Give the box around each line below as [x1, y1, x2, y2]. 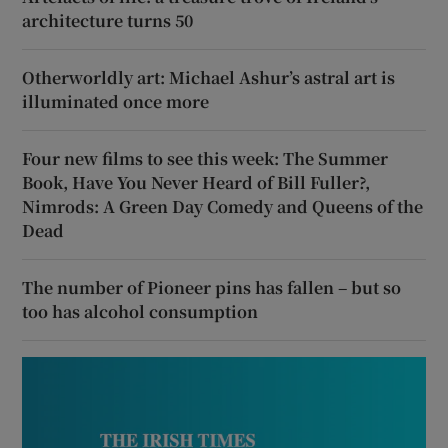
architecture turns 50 [22, 9, 194, 33]
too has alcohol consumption [22, 300, 259, 324]
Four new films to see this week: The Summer [22, 147, 389, 171]
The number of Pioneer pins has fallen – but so [22, 276, 402, 300]
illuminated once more [22, 90, 210, 114]
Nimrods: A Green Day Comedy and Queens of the [22, 195, 424, 219]
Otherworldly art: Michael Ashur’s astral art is [22, 66, 396, 90]
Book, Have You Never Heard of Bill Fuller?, [22, 171, 371, 195]
